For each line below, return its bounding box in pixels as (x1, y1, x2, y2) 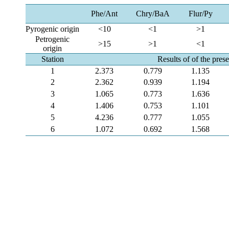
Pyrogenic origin (26, 25, 80, 33)
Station (41, 55, 64, 63)
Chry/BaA (135, 9, 170, 18)
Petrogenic (35, 35, 70, 43)
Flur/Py (188, 9, 213, 18)
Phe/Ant (91, 9, 118, 18)
